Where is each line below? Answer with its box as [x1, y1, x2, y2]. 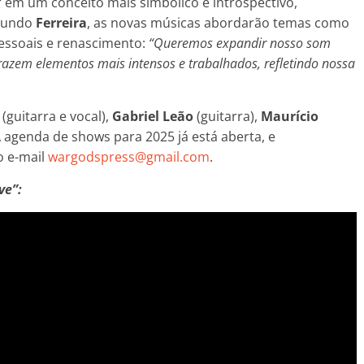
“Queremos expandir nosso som [149, 33, 331, 52]
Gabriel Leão [112, 106, 193, 125]
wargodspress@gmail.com [48, 147, 210, 166]
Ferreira [36, 13, 87, 32]
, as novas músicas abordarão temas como [87, 13, 349, 32]
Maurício [261, 106, 318, 125]
